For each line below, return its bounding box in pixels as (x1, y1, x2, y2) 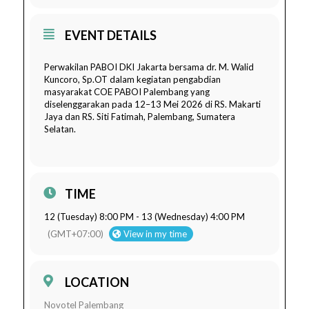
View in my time (123, 228, 188, 240)
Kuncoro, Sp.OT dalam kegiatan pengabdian (44, 74, 221, 86)
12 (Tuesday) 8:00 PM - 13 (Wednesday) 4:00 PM (44, 211, 246, 223)
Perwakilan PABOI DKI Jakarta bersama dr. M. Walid (44, 61, 255, 73)
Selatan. (44, 123, 77, 135)
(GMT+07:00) (48, 228, 104, 240)
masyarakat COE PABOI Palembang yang (44, 86, 210, 98)
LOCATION (65, 275, 130, 290)
